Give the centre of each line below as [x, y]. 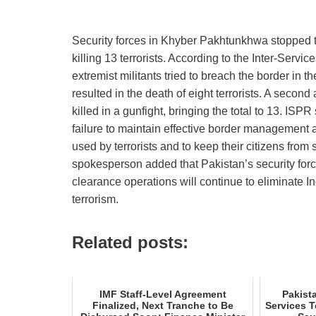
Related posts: [130, 242]
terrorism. [95, 199]
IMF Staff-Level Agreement [163, 294]
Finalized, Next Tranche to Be [163, 305]
